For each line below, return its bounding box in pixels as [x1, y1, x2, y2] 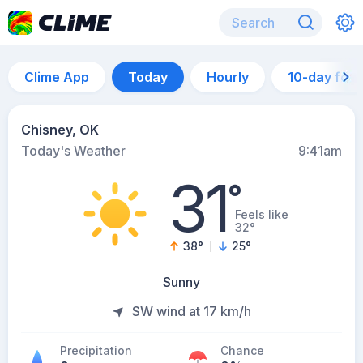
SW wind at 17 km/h [131, 303, 251, 319]
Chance [220, 344, 264, 357]
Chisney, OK [21, 122, 99, 138]
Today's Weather [21, 143, 126, 159]
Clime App [24, 69, 89, 85]
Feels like [234, 207, 288, 221]
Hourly [207, 69, 249, 85]
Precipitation [60, 344, 132, 357]
